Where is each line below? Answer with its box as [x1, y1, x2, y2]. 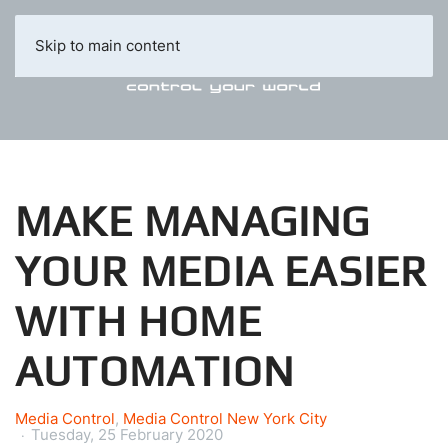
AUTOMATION [15, 347, 294, 395]
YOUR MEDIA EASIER [15, 247, 429, 295]
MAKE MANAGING [15, 197, 371, 245]
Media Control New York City [123, 409, 327, 428]
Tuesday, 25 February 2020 [31, 425, 223, 444]
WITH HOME [15, 297, 262, 345]
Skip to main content [35, 36, 180, 55]
